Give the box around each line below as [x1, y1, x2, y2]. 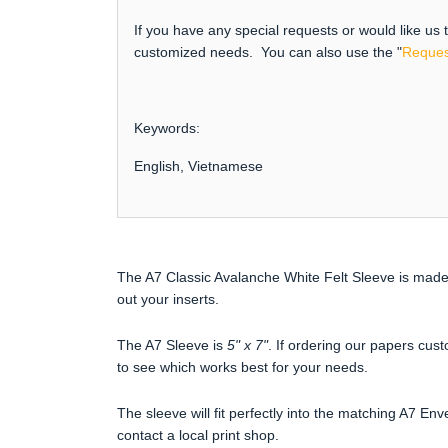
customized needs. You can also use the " [134, 43, 402, 60]
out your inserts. [117, 290, 219, 307]
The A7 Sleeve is [117, 336, 227, 353]
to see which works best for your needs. [117, 358, 368, 375]
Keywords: [134, 119, 200, 136]
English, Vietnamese [134, 157, 263, 174]
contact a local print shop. [117, 426, 279, 443]
